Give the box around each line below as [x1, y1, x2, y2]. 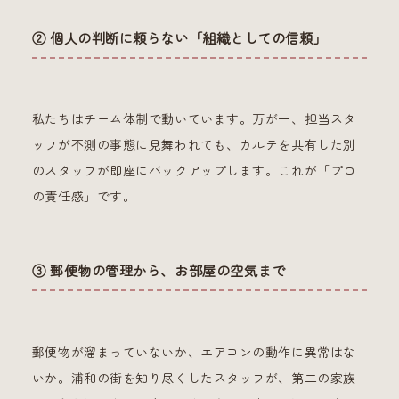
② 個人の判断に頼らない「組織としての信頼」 [31, 30, 328, 48]
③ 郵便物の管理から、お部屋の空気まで [31, 263, 286, 281]
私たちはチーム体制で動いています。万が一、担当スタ [31, 111, 356, 128]
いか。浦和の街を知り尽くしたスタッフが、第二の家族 [31, 370, 356, 387]
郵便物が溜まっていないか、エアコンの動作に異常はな [31, 344, 356, 361]
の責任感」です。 [31, 189, 136, 206]
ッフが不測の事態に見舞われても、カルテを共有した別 [31, 137, 356, 154]
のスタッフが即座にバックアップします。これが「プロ [31, 163, 356, 180]
